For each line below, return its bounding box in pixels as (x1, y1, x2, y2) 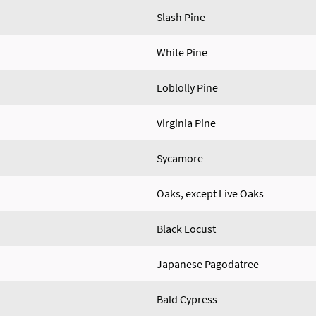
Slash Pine (157, 10, 205, 24)
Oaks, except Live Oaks (157, 186, 264, 200)
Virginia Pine (157, 116, 216, 130)
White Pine (157, 45, 207, 59)
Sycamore (157, 151, 203, 165)
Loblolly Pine (157, 80, 218, 95)
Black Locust (157, 221, 216, 236)
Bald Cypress (157, 292, 217, 306)
